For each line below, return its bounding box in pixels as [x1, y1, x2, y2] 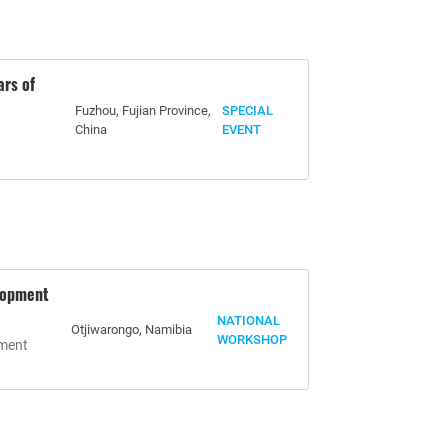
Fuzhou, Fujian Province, [75, 102, 212, 118]
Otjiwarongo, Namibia [70, 322, 192, 337]
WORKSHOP [217, 331, 288, 347]
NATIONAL [217, 312, 281, 328]
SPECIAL [222, 102, 274, 118]
